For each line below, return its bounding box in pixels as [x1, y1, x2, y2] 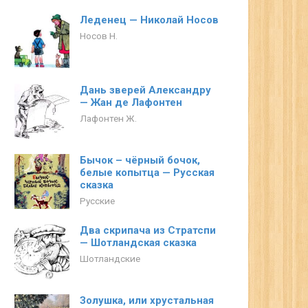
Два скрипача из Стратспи [80, 224, 216, 236]
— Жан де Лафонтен [80, 96, 182, 109]
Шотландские [80, 253, 140, 264]
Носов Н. [80, 30, 118, 41]
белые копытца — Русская [80, 166, 214, 179]
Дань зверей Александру [80, 84, 211, 96]
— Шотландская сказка [80, 236, 197, 249]
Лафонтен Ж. [80, 113, 137, 124]
